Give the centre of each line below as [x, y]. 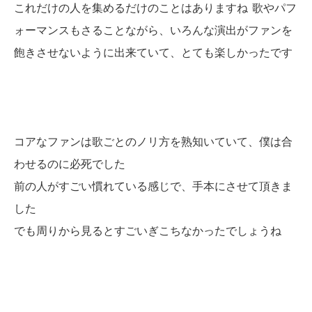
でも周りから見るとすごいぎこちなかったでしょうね [148, 231]
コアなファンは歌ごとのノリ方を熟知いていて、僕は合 [153, 142]
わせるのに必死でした [70, 164]
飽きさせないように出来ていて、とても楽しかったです [153, 53]
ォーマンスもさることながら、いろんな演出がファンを [153, 30]
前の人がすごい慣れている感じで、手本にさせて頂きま [153, 186]
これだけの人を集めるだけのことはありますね [131, 8]
